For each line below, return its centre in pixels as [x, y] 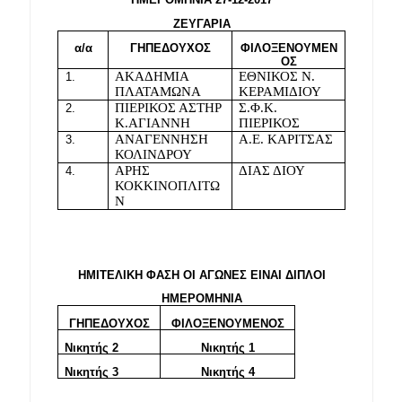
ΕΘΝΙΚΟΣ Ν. [277, 76]
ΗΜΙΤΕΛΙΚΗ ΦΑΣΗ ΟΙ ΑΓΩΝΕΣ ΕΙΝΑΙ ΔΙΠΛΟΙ [201, 275]
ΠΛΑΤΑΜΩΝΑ [158, 91]
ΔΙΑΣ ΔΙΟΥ [272, 170]
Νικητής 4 [227, 371]
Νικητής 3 [92, 371]
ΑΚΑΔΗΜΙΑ [152, 76]
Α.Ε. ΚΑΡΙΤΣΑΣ [286, 139]
